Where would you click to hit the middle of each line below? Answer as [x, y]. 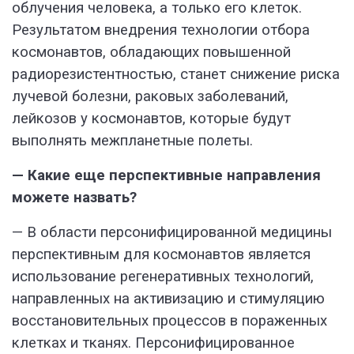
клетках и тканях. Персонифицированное [153, 343]
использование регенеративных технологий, [163, 277]
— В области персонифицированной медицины [172, 233]
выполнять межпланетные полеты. [132, 141]
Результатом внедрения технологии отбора [161, 30]
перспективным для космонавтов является [161, 255]
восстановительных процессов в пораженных [169, 321]
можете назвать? [74, 198]
